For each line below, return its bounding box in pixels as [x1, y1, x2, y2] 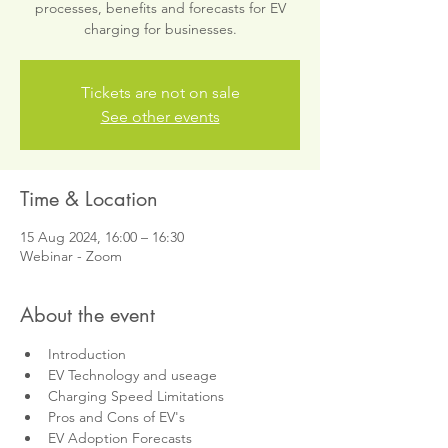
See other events [100, 107, 220, 126]
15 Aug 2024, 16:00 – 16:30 [20, 228, 184, 246]
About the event [20, 302, 155, 328]
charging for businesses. [83, 20, 237, 38]
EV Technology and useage [48, 366, 217, 384]
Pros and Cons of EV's [48, 408, 185, 426]
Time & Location [20, 186, 158, 212]
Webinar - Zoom [20, 247, 122, 265]
